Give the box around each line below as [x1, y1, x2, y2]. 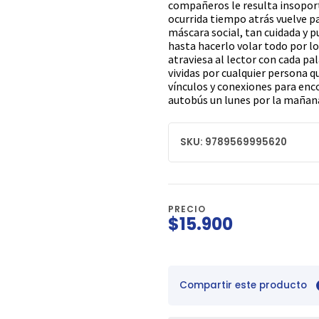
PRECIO [168, 203, 206, 216]
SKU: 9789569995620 [180, 135, 287, 150]
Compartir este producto [179, 278, 307, 293]
